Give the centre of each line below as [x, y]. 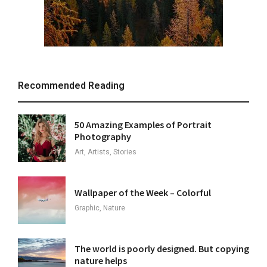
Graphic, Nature [100, 208]
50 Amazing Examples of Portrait [143, 125]
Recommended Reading [71, 86]
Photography [103, 137]
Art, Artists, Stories [105, 152]
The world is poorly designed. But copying [162, 249]
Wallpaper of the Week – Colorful [143, 193]
